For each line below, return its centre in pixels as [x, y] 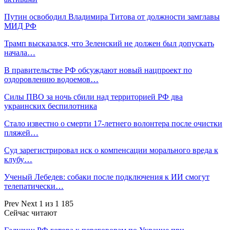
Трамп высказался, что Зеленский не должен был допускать [109, 43]
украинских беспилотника [51, 106]
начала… [20, 52]
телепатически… [34, 186]
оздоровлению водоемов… [51, 79]
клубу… [18, 159]
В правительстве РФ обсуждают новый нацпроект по [98, 70]
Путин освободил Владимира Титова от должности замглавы [112, 16]
